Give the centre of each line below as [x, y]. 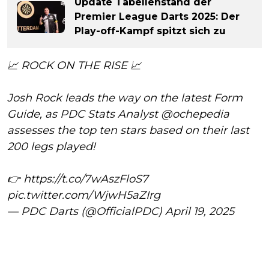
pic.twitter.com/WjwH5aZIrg [84, 195]
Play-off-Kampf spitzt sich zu [150, 31]
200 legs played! [51, 147]
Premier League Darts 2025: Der [157, 17]
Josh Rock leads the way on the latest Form [125, 98]
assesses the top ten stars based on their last [128, 131]
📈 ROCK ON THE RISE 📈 [74, 66]
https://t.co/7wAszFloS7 [86, 179]
